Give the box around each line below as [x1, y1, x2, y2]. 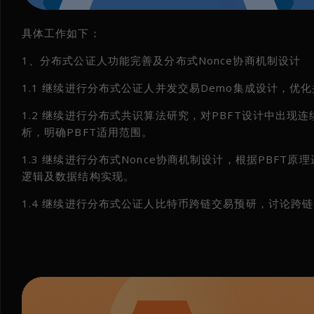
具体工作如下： [21, 25, 101, 40]
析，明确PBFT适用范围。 [21, 124, 153, 139]
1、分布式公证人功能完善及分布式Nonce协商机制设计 [21, 53, 301, 67]
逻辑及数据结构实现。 [21, 168, 135, 183]
